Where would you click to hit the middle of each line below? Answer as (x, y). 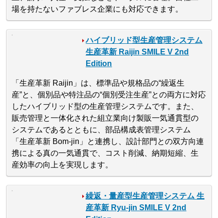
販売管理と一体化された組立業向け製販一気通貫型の (105, 118)
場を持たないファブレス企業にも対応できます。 (98, 9)
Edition (99, 63)
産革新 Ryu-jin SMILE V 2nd (136, 207)
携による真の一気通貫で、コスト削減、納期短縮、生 (105, 153)
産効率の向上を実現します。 (63, 164)
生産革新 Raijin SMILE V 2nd (137, 52)
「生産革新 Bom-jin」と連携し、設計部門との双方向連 (108, 141)
